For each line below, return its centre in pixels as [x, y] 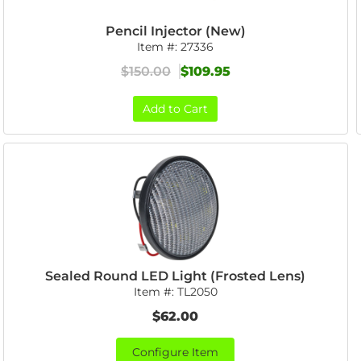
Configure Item [176, 352]
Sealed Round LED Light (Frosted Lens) [176, 276]
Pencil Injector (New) [175, 31]
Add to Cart [176, 109]
